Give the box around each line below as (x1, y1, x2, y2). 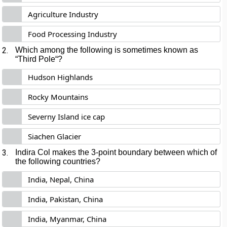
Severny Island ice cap (28, 111, 105, 122)
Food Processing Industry (28, 29, 118, 39)
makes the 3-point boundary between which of (50, 148, 217, 157)
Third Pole (18, 55, 56, 63)
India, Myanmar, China (28, 214, 107, 224)
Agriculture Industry (28, 9, 99, 19)
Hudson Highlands (28, 72, 93, 82)
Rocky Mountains (28, 92, 89, 102)
